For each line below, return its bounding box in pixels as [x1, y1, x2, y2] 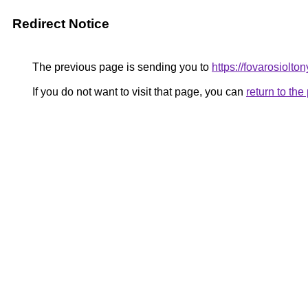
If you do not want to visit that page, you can [30, 86, 246, 98]
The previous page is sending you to [30, 61, 212, 73]
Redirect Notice [12, 16, 109, 31]
